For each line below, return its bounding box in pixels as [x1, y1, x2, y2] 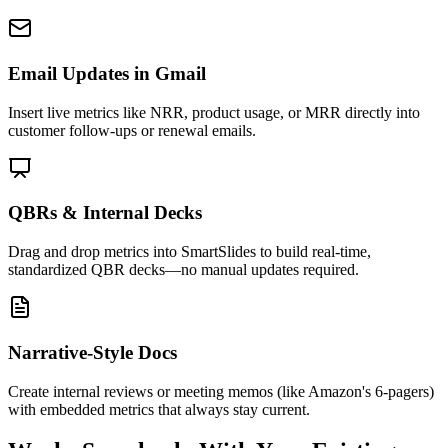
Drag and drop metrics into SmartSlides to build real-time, [8, 243, 371, 261]
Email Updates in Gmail [8, 62, 206, 84]
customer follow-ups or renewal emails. [8, 121, 256, 139]
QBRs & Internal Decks [8, 202, 202, 224]
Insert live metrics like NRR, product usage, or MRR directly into [8, 103, 420, 121]
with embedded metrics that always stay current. [8, 400, 310, 418]
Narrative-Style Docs [8, 341, 177, 363]
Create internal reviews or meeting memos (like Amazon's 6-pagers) [8, 382, 434, 400]
